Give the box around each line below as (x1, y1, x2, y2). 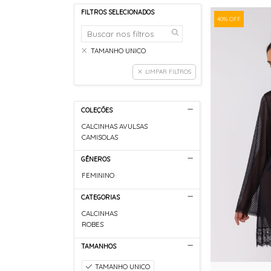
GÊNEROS (80, 154, 110, 163)
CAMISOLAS (82, 132, 119, 142)
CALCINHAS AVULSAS (82, 122, 148, 131)
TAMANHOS (80, 242, 116, 251)
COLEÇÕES (80, 105, 113, 114)
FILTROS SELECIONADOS (80, 8, 154, 17)
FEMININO (82, 171, 115, 180)
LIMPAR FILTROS (145, 68, 191, 76)
